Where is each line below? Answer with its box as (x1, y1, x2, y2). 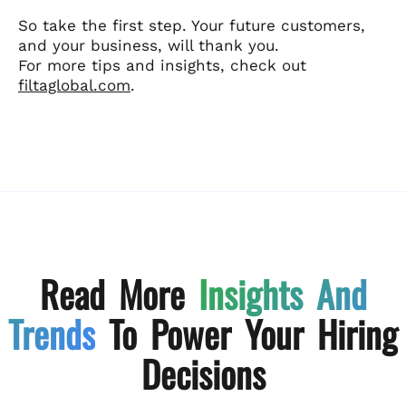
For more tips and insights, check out (18, 55, 306, 74)
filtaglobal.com (18, 75, 130, 94)
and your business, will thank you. (18, 35, 279, 54)
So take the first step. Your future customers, (18, 15, 365, 34)
